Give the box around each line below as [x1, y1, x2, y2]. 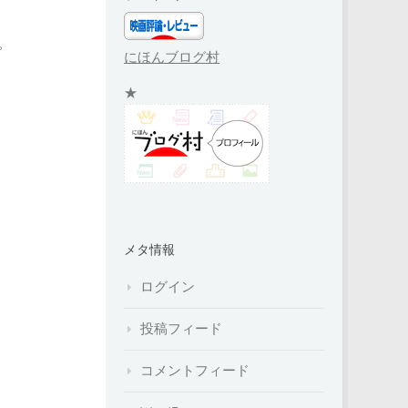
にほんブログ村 [124, 48, 219, 66]
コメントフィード [140, 362, 250, 379]
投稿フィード [140, 320, 222, 337]
